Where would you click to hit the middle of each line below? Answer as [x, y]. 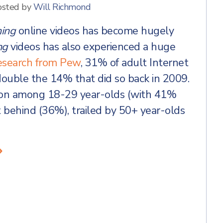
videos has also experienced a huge [91, 47]
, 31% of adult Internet [134, 62]
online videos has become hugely [95, 31]
